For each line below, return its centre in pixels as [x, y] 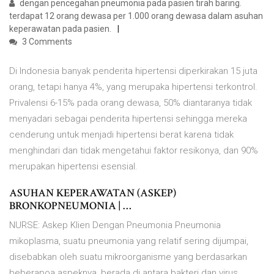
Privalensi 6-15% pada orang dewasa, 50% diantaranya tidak [131, 103]
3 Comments [46, 42]
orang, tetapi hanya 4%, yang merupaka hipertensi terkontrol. [133, 87]
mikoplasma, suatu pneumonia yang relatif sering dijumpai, [129, 241]
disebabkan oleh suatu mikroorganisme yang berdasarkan [128, 257]
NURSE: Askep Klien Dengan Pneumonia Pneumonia [115, 225]
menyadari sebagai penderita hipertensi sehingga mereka [128, 119]
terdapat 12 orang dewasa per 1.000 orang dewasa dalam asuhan [136, 16]
